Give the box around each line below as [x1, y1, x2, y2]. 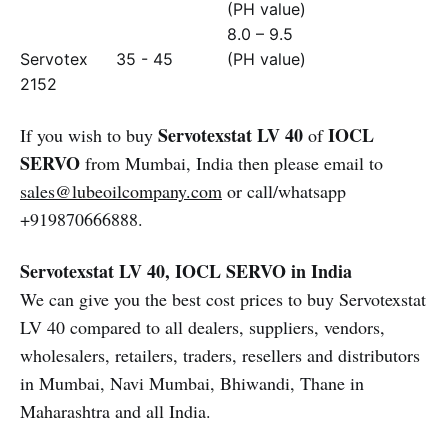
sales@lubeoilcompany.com [20, 179, 222, 203]
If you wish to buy [20, 123, 153, 147]
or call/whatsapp [222, 179, 346, 203]
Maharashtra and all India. [20, 399, 211, 423]
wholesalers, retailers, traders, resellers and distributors [20, 343, 420, 367]
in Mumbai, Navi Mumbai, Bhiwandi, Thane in [20, 371, 364, 395]
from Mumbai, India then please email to [80, 151, 383, 175]
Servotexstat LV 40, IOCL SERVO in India [20, 258, 352, 284]
